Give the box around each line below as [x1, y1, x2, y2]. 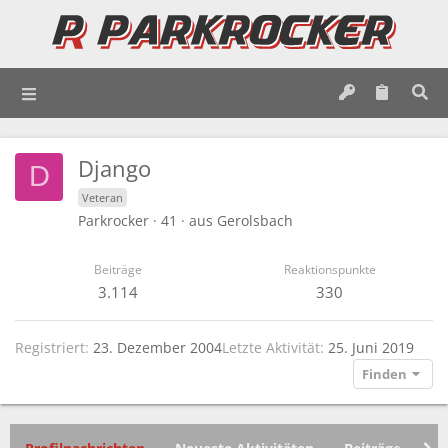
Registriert [15, 337, 85, 357]
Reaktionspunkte [283, 260, 376, 278]
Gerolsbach [217, 210, 293, 230]
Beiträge [94, 260, 142, 278]
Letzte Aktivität [222, 337, 320, 357]
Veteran [82, 189, 123, 205]
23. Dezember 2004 [93, 337, 222, 357]
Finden [362, 364, 408, 383]
